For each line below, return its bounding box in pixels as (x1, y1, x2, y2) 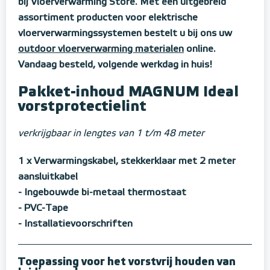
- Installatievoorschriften (18, 219, 133, 230)
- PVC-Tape (18, 204, 68, 214)
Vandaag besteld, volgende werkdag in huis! (18, 60, 212, 71)
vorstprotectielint (18, 99, 146, 115)
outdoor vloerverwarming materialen (18, 45, 184, 55)
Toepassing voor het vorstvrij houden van (18, 257, 236, 268)
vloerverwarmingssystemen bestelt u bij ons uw (18, 29, 232, 39)
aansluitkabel (18, 172, 78, 183)
